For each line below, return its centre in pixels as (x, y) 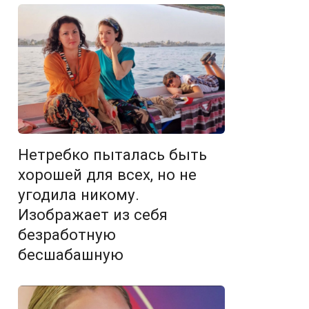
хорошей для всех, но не (107, 175)
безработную (67, 235)
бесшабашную (71, 255)
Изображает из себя (93, 215)
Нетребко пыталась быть (112, 155)
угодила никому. (79, 195)
